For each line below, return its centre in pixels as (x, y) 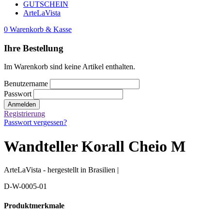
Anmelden (22, 105)
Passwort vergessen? (35, 123)
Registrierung (24, 114)
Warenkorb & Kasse (41, 29)
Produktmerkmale (34, 205)
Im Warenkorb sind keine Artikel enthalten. (70, 67)
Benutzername (26, 84)
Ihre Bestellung (34, 48)
